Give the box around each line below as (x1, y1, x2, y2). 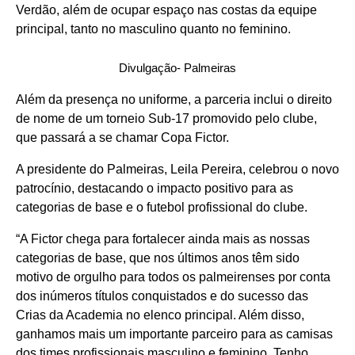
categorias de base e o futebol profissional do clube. (16, 200, 307, 215)
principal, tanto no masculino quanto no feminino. (16, 22, 291, 36)
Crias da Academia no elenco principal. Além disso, (16, 308, 304, 323)
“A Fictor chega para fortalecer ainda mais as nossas (16, 232, 310, 246)
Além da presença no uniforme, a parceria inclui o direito (16, 93, 332, 107)
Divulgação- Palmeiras (119, 61, 236, 75)
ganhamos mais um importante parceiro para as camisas (16, 327, 333, 342)
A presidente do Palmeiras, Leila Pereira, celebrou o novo (16, 162, 339, 177)
